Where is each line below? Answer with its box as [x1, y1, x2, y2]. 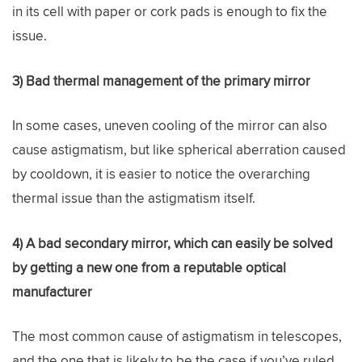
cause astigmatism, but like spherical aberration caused [12, 140, 346, 160]
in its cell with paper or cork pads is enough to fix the [12, 2, 327, 22]
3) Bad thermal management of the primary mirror [12, 70, 310, 90]
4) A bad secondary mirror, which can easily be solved [12, 233, 333, 253]
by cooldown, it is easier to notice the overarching [12, 164, 310, 184]
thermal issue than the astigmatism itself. [12, 188, 255, 208]
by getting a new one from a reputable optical [12, 257, 286, 277]
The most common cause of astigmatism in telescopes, [12, 326, 342, 347]
